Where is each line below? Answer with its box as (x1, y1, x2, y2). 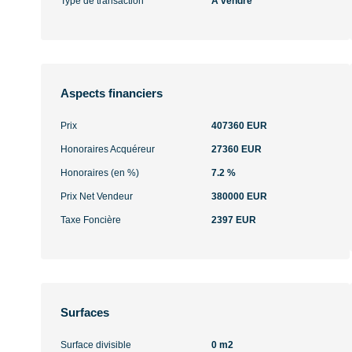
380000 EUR (211, 191, 267, 202)
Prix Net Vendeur (60, 191, 133, 202)
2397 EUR (211, 214, 256, 225)
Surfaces (60, 306, 109, 319)
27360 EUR (211, 144, 262, 155)
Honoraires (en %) (60, 167, 139, 178)
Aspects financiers (60, 86, 163, 100)
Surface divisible (60, 339, 131, 350)
